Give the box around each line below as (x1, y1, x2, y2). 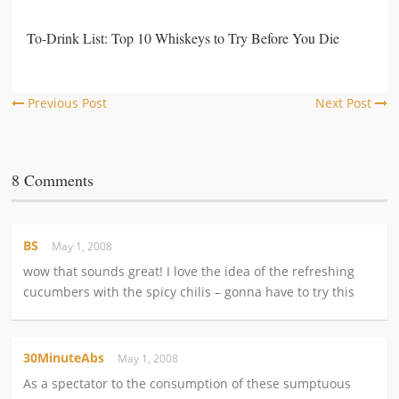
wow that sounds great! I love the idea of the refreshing (23, 263, 355, 280)
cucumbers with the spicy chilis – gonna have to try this (23, 283, 355, 300)
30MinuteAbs (23, 349, 105, 367)
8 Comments (12, 169, 94, 191)
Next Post (314, 94, 375, 112)
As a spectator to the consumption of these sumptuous (23, 375, 352, 393)
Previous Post (24, 94, 108, 112)
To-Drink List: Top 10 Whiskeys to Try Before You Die (27, 28, 340, 47)
